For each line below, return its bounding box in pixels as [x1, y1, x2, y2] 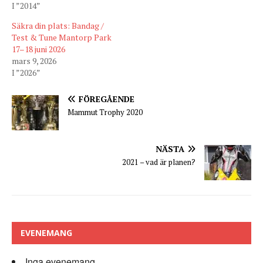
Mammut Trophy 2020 [68, 106, 143, 117]
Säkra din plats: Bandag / [12, 19, 104, 31]
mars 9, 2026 [12, 55, 56, 66]
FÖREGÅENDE [79, 93, 134, 104]
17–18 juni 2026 [12, 43, 65, 55]
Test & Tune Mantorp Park [12, 31, 112, 43]
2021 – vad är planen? [122, 156, 195, 167]
